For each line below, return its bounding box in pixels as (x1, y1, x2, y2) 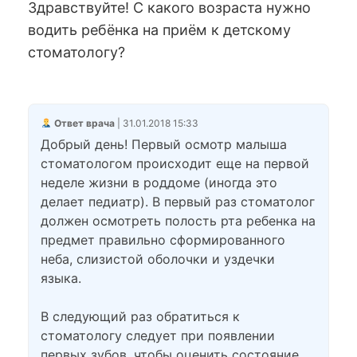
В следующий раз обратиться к (41, 308, 240, 324)
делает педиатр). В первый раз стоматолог (41, 194, 315, 210)
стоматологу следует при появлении (41, 328, 275, 343)
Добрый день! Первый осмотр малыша (41, 136, 287, 152)
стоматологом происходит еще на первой (41, 155, 309, 171)
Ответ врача (51, 117, 115, 129)
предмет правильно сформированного (41, 232, 285, 248)
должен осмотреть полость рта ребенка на (41, 213, 316, 229)
